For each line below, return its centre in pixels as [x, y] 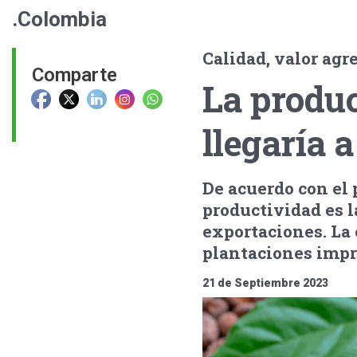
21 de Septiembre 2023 [265, 283]
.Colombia [59, 19]
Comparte [75, 75]
